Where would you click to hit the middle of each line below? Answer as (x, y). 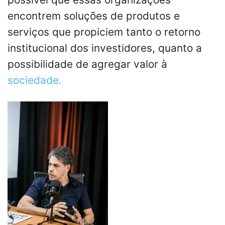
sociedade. (35, 80)
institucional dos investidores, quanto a (105, 48)
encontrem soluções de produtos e (94, 16)
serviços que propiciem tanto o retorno (104, 32)
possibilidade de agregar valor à (87, 64)
